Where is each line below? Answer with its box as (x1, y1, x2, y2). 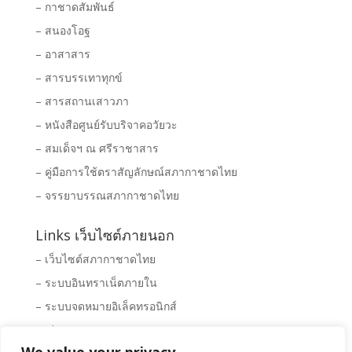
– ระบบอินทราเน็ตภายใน (35, 275, 157, 290)
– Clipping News (35, 322, 116, 337)
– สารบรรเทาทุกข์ (35, 70, 123, 85)
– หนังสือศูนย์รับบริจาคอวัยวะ (35, 117, 178, 132)
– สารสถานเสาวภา (35, 93, 129, 108)
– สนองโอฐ (35, 23, 90, 38)
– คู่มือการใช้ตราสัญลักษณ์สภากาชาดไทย (35, 164, 237, 179)
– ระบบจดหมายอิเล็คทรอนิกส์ (35, 299, 177, 313)
